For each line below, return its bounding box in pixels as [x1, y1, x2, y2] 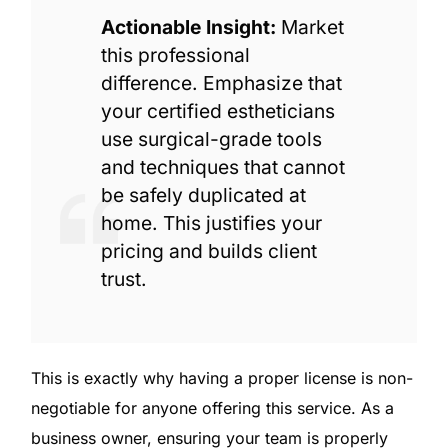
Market [275, 14, 344, 39]
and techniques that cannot [100, 154, 345, 179]
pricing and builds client [100, 238, 317, 263]
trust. [100, 266, 147, 291]
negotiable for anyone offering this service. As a [30, 397, 394, 418]
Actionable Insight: [100, 14, 276, 39]
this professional [100, 42, 250, 67]
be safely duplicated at [100, 182, 306, 207]
